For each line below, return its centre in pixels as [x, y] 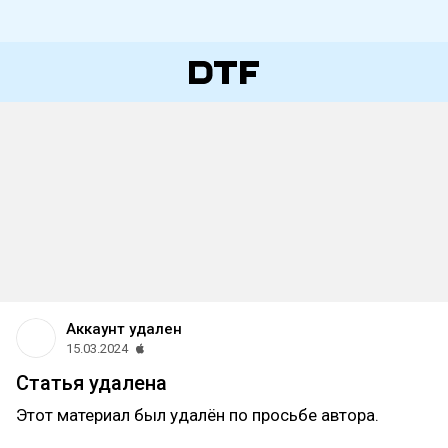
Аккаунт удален [124, 329]
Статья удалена [91, 383]
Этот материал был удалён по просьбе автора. [197, 415]
